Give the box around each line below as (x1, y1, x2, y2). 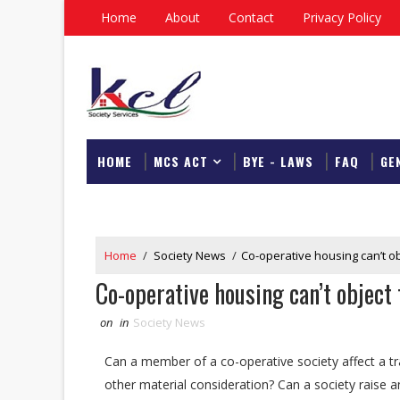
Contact (229, 9, 274, 26)
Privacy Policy (303, 9, 381, 26)
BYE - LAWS (243, 152, 313, 171)
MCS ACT (154, 152, 208, 171)
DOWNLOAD (97, 196, 164, 215)
